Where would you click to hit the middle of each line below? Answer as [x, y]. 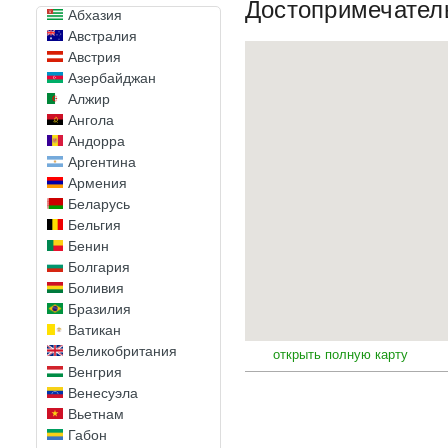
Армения [97, 183]
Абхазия [95, 15]
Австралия [102, 36]
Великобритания [122, 351]
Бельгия [94, 225]
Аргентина [102, 162]
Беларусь [99, 204]
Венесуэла [103, 393]
